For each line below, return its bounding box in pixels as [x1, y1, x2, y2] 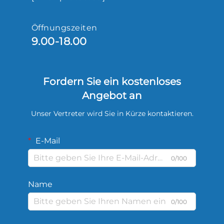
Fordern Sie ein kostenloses [43, 75, 181, 87]
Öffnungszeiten [31, 22, 97, 32]
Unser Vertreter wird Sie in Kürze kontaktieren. [30, 108, 193, 118]
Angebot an [82, 89, 142, 101]
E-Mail [33, 135, 60, 145]
